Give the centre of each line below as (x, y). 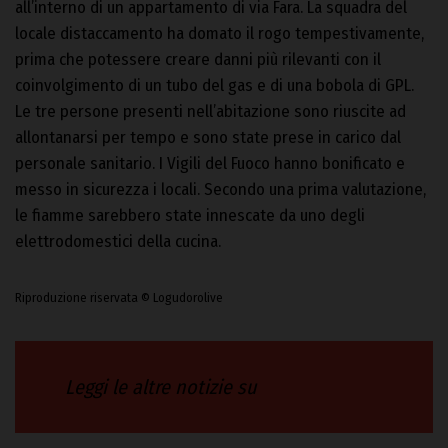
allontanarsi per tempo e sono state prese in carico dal (208, 138)
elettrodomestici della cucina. (118, 242)
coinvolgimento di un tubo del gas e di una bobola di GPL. (214, 86)
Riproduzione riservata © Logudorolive (119, 298)
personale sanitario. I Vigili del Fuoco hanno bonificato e (210, 164)
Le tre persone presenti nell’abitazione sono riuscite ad (210, 112)
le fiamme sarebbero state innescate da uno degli (190, 216)
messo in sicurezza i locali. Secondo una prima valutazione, (220, 190)
